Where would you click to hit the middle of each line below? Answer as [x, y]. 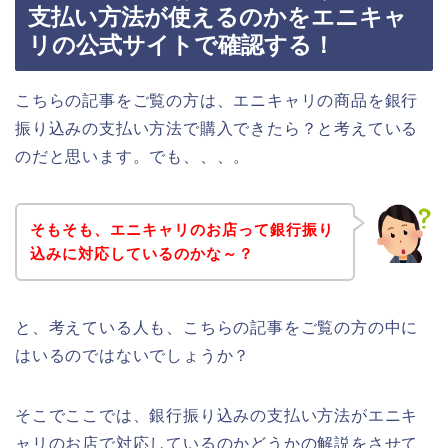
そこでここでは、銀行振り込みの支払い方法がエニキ [217, 415]
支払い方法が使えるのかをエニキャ [217, 17]
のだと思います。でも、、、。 [133, 157]
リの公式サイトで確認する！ [181, 45]
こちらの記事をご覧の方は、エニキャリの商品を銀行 [217, 101]
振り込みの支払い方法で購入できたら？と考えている [217, 129]
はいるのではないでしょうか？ [133, 355]
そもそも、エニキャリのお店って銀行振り [181, 229]
